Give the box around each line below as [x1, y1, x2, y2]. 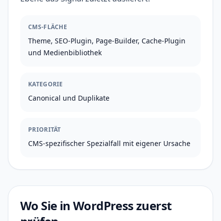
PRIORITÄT [28, 125, 61, 134]
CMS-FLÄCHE [28, 23, 67, 31]
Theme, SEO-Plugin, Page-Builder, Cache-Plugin [28, 36, 185, 45]
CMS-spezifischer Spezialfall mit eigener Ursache [28, 139, 190, 148]
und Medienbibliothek [28, 48, 102, 57]
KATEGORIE [28, 80, 63, 88]
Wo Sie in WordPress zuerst [20, 197, 172, 214]
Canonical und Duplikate [28, 93, 110, 103]
